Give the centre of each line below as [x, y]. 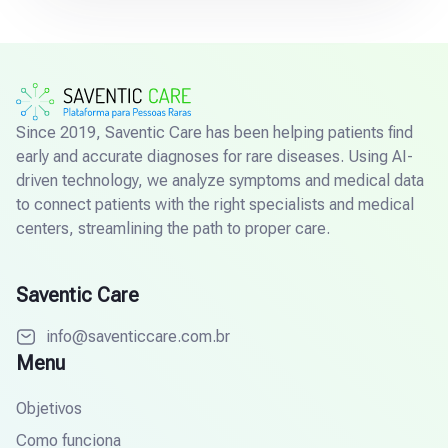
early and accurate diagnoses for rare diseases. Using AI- [214, 157]
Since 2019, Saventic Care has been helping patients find [214, 133]
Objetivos [49, 409]
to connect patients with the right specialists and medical [215, 205]
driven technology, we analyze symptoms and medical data [220, 181]
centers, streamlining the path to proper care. [173, 229]
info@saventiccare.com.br [138, 337]
